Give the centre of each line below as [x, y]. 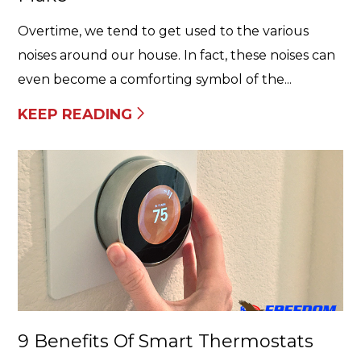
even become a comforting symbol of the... [155, 79]
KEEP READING [75, 114]
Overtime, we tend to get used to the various [163, 31]
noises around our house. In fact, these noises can [176, 55]
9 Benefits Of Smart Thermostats [166, 341]
